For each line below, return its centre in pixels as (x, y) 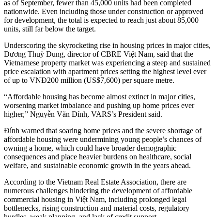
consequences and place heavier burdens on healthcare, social (98, 157)
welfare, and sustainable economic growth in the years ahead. (97, 166)
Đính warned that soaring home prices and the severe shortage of (103, 131)
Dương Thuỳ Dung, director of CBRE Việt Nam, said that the (99, 54)
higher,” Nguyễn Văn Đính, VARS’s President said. (83, 114)
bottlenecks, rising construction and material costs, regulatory (97, 208)
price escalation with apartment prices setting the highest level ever (105, 72)
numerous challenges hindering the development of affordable (98, 191)
